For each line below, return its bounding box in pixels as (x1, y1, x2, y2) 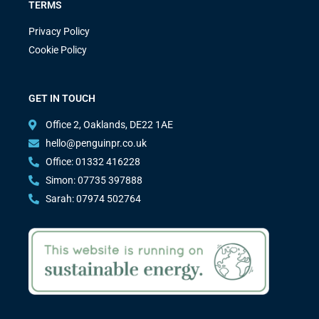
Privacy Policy (28, 26, 90, 38)
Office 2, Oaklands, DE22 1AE (45, 119, 173, 131)
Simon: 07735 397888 (45, 174, 142, 187)
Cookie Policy (28, 44, 87, 56)
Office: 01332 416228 (45, 156, 140, 168)
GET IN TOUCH (28, 93, 95, 105)
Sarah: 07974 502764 (45, 193, 141, 205)
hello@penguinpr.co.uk (45, 137, 147, 150)
